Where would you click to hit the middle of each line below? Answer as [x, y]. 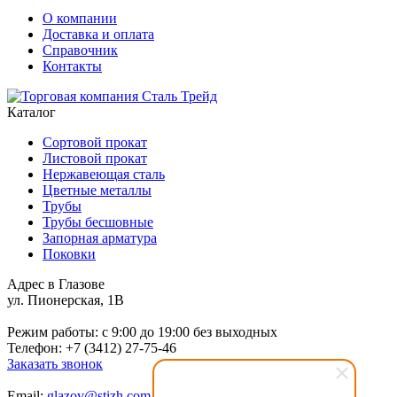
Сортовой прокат [95, 142]
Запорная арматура [100, 237]
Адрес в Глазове [56, 284]
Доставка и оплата [98, 34]
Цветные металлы [97, 190]
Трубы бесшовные [98, 222]
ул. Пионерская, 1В [66, 300]
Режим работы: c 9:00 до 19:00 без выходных [142, 331]
